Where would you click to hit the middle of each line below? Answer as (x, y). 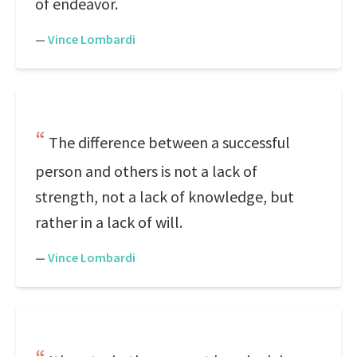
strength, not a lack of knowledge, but (165, 196)
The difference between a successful (169, 142)
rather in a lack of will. (109, 222)
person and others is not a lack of (146, 171)
